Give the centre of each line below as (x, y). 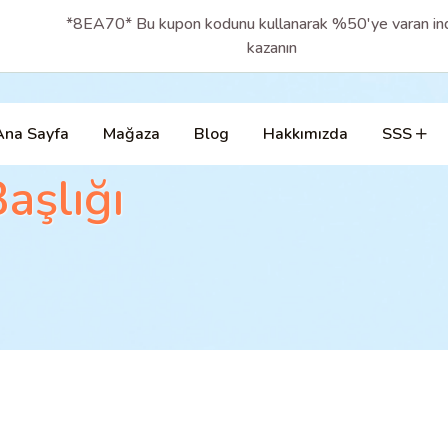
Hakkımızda (305, 134)
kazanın (271, 48)
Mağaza (131, 134)
